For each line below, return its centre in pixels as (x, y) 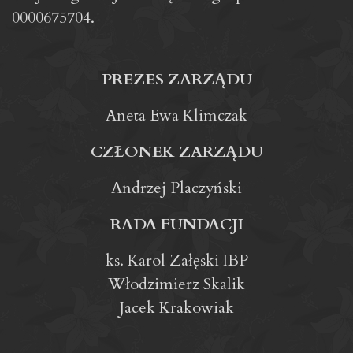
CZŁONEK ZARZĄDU (176, 152)
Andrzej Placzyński (176, 188)
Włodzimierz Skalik (176, 284)
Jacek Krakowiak (176, 308)
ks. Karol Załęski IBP (176, 261)
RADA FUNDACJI (176, 225)
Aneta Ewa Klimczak (176, 116)
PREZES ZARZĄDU (176, 80)
